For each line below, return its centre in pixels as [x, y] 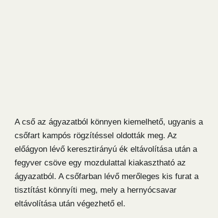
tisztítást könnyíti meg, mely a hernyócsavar [96, 190]
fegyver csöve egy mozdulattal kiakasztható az [100, 163]
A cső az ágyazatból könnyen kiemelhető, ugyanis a [109, 122]
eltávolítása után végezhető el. [70, 204]
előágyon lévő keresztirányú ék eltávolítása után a [106, 149]
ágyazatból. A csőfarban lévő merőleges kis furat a [107, 177]
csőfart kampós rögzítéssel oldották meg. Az [96, 136]
